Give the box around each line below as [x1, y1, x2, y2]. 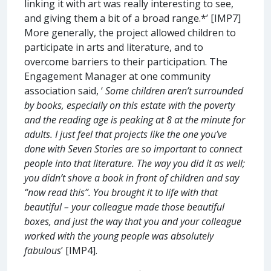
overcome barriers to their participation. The [24, 54, 227, 68]
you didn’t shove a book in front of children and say [24, 171, 239, 184]
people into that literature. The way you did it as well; [24, 156, 245, 170]
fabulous [24, 243, 61, 257]
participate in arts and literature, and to [24, 40, 203, 54]
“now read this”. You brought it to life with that [24, 185, 218, 199]
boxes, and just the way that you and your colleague [24, 214, 241, 228]
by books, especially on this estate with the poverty [24, 98, 235, 112]
